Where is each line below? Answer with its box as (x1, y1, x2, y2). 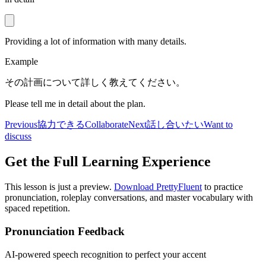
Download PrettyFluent (114, 182, 202, 192)
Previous (5, 119, 37, 130)
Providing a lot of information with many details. (5, 36, 186, 47)
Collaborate (85, 119, 128, 130)
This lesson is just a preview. (5, 182, 114, 192)
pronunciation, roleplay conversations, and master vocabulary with (5, 192, 253, 203)
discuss (5, 131, 31, 142)
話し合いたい (147, 119, 204, 130)
